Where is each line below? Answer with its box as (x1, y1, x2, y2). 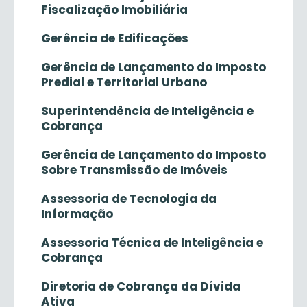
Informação (41, 206, 113, 222)
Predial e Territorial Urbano (41, 74, 207, 90)
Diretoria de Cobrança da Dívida (41, 278, 241, 295)
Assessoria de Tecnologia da (41, 191, 217, 207)
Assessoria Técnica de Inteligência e (41, 234, 263, 251)
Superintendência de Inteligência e (41, 103, 254, 119)
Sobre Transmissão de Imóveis (41, 162, 228, 178)
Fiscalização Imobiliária (41, 1, 188, 18)
